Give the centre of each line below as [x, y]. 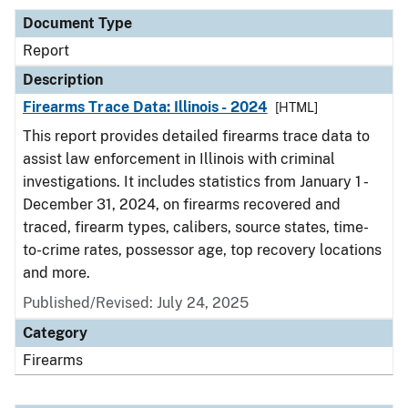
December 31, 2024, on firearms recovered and [182, 204]
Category [55, 333]
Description [63, 80]
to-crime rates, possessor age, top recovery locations [202, 250]
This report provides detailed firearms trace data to [196, 136]
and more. [56, 273]
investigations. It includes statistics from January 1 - [194, 182]
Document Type [77, 23]
